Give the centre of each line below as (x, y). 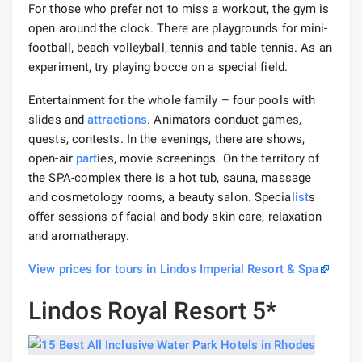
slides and (58, 119)
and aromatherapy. (79, 236)
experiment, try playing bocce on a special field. (158, 67)
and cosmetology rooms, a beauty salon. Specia (160, 197)
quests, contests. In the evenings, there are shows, (167, 139)
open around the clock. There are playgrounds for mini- (178, 28)
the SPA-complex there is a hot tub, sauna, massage (170, 177)
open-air (52, 158)
